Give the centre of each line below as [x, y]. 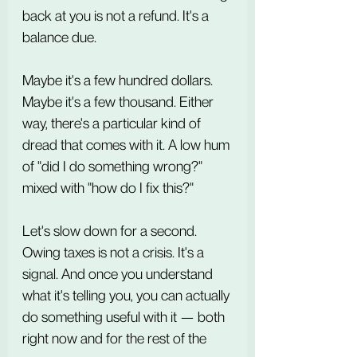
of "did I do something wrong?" [114, 166]
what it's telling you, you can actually [127, 295]
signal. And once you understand [119, 274]
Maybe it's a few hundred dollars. [119, 80]
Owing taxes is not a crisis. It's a [115, 252]
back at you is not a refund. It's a [117, 16]
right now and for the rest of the [116, 338]
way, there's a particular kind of [113, 123]
